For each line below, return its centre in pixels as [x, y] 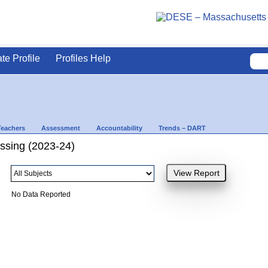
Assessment [61, 128]
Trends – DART [182, 128]
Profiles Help [83, 58]
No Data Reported [41, 194]
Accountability [119, 128]
